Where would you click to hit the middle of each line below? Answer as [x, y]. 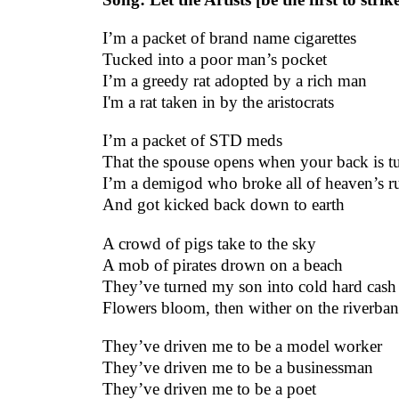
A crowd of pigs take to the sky [209, 243]
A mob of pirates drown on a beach [222, 265]
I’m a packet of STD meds [192, 141]
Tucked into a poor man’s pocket [214, 60]
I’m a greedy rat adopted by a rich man [234, 81]
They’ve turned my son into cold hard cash [249, 286]
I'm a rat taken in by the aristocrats [218, 102]
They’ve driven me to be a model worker [242, 346]
